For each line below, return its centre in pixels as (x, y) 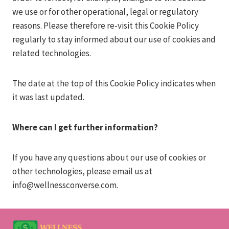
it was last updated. (48, 97)
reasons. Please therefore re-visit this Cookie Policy (106, 26)
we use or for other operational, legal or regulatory (105, 12)
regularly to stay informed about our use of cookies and (114, 39)
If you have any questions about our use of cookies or (109, 157)
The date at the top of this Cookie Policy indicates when (114, 83)
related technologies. (52, 53)
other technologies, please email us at (82, 171)
